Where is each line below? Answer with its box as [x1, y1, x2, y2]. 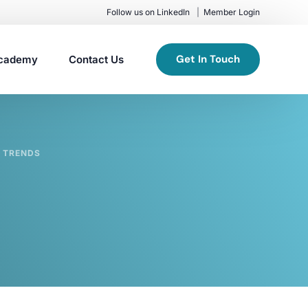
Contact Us [68, 52, 124, 66]
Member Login [203, 7, 260, 17]
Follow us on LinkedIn [107, 7, 190, 17]
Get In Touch [176, 52, 240, 66]
